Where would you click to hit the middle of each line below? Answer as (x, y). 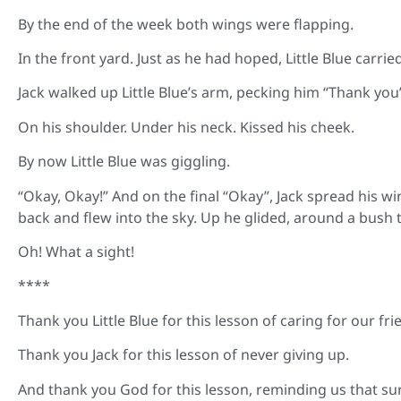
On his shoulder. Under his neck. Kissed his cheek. (186, 127)
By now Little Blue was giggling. (124, 162)
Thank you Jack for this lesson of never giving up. (183, 355)
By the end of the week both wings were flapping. (186, 24)
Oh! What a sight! (76, 251)
